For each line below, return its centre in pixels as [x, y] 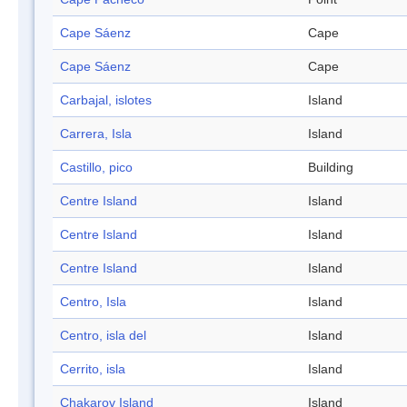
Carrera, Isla [96, 134]
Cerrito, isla [93, 369]
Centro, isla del [103, 336]
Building [331, 168]
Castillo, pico [96, 168]
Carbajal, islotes [106, 100]
